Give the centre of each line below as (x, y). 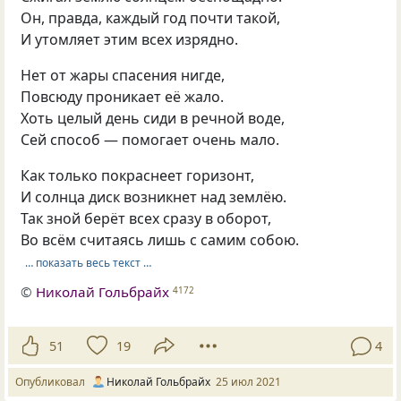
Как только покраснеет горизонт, (138, 176)
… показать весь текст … (88, 262)
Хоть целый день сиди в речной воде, (153, 119)
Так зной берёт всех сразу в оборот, (146, 219)
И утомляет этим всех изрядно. (130, 40)
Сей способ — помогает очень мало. (150, 140)
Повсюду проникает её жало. (123, 97)
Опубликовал (53, 382)
